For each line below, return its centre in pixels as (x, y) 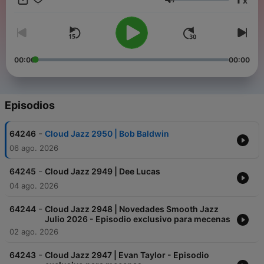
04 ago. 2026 (34, 186)
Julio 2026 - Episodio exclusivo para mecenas (138, 219)
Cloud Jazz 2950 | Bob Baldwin (107, 134)
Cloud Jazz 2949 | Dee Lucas (103, 171)
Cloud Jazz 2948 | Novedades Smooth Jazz (132, 209)
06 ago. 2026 (34, 148)
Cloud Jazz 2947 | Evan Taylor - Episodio (127, 255)
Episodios (30, 105)
